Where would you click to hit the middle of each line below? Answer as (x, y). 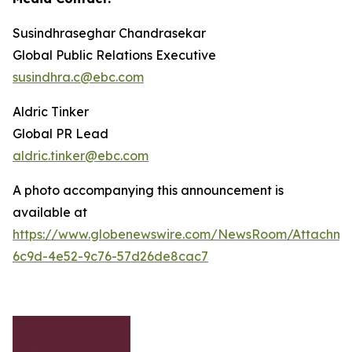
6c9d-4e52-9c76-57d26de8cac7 (110, 257)
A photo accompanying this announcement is (148, 191)
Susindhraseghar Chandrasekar (109, 33)
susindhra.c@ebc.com (78, 77)
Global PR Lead (60, 134)
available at (50, 213)
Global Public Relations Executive (114, 55)
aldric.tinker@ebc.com (81, 156)
